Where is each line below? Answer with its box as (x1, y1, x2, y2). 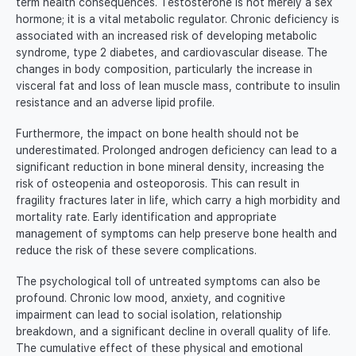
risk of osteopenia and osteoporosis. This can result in (16, 177, 300, 191)
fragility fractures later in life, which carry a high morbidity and (16, 194, 340, 207)
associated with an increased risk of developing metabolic (16, 29, 317, 43)
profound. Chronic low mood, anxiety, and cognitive (16, 292, 285, 305)
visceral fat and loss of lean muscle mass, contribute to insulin (16, 79, 340, 93)
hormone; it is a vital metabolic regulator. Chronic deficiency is (16, 13, 339, 26)
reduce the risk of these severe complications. (16, 244, 257, 257)
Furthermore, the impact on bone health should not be (16, 127, 299, 141)
